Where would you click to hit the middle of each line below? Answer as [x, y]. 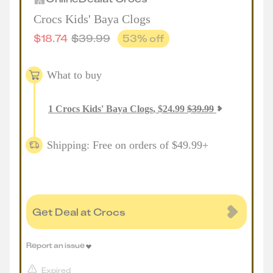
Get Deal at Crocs [79, 212]
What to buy [74, 75]
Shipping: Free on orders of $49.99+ [128, 145]
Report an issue [55, 245]
